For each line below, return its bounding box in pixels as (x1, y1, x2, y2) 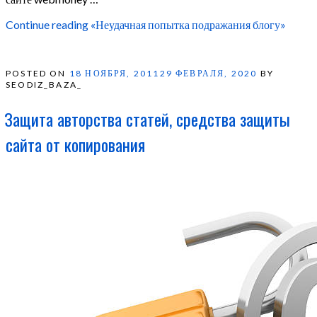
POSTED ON (6, 68, 67, 79)
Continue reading (6, 18, 88, 32)
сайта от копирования (6, 132, 145, 158)
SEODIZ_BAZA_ (6, 79, 83, 91)
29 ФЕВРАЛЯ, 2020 (159, 68, 258, 79)
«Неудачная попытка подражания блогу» (88, 18, 286, 32)
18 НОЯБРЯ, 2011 (69, 68, 160, 79)
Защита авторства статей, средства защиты (4, 106, 290, 132)
